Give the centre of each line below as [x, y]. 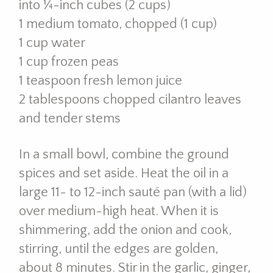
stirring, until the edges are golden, [118, 249]
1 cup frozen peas [69, 62]
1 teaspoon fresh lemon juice [100, 81]
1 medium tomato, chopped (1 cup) [118, 24]
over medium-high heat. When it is [119, 211]
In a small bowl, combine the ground [124, 154]
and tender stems [69, 119]
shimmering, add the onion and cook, [125, 230]
